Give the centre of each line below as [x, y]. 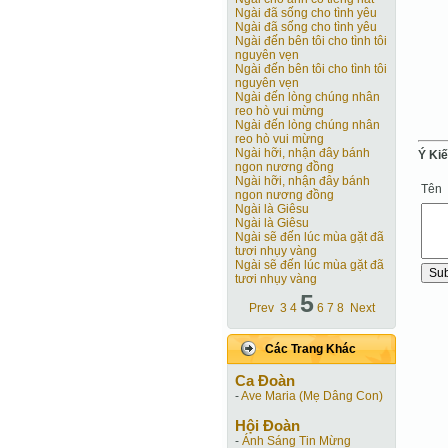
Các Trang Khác [310, 349]
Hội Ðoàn [267, 425]
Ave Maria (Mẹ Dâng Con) [312, 396]
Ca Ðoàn [265, 380]
